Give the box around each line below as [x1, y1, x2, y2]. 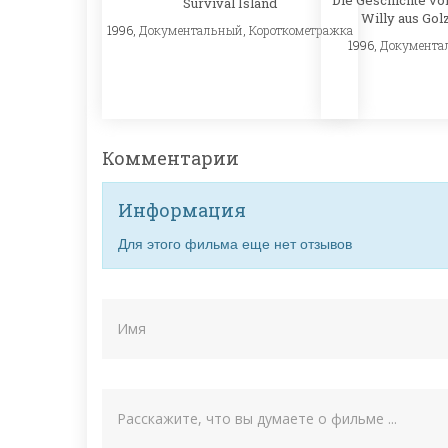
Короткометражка [248, 21, 353, 38]
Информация [118, 198, 246, 223]
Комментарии [102, 146, 239, 171]
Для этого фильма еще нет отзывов [118, 233, 352, 254]
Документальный [138, 21, 243, 38]
